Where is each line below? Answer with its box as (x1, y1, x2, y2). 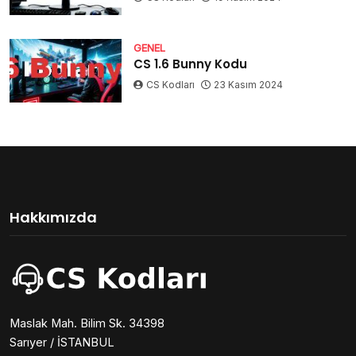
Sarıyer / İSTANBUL (10, 335, 114, 349)
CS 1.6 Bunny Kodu (133, 56, 248, 73)
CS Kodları (144, 79, 198, 91)
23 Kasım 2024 (214, 79, 284, 91)
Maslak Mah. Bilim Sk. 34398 (10, 315, 164, 330)
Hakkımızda (10, 207, 97, 227)
